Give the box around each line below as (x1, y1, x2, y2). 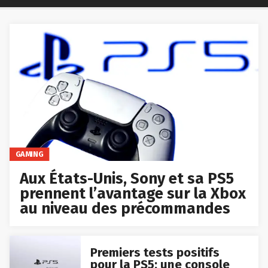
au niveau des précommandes (20, 199, 231, 218)
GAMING (15, 150, 44, 159)
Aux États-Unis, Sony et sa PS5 (20, 169, 234, 188)
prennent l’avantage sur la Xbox (20, 184, 246, 203)
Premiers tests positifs (90, 245, 220, 260)
